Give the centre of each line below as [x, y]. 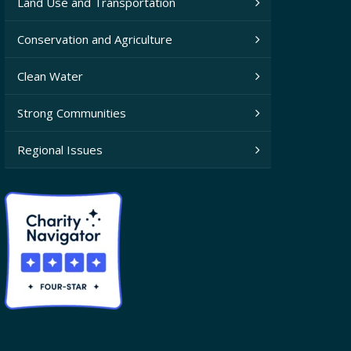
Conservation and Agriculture [94, 40]
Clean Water [50, 76]
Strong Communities [71, 113]
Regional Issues [60, 150]
